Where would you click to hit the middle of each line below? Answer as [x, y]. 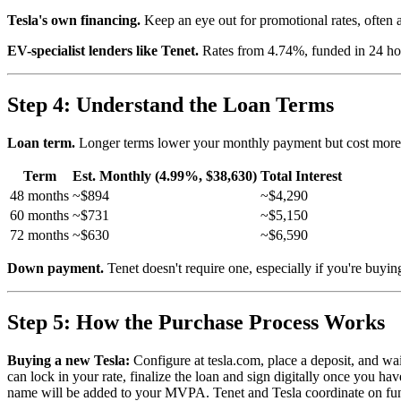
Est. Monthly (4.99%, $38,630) [165, 176]
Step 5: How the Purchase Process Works [196, 322]
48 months [39, 196]
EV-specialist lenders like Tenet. [103, 51]
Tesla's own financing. [74, 21]
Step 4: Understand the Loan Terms [171, 105]
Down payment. [55, 269]
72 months [39, 235]
